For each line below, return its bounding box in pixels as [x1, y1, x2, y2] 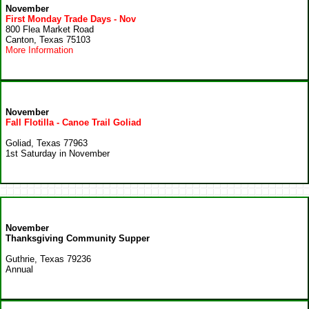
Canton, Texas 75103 [6, 34, 90, 45]
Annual [6, 263, 33, 275]
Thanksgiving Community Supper [6, 232, 150, 243]
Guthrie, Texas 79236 [6, 253, 91, 264]
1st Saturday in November [6, 148, 110, 159]
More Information [6, 44, 73, 55]
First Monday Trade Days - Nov [6, 13, 136, 24]
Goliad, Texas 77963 [6, 137, 88, 148]
